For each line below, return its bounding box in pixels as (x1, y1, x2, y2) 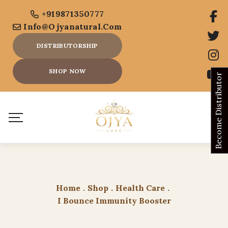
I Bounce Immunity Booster (57, 195, 171, 206)
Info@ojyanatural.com (23, 21, 122, 32)
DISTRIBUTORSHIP (37, 42, 98, 49)
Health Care (116, 183, 165, 193)
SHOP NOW (48, 67, 86, 75)
